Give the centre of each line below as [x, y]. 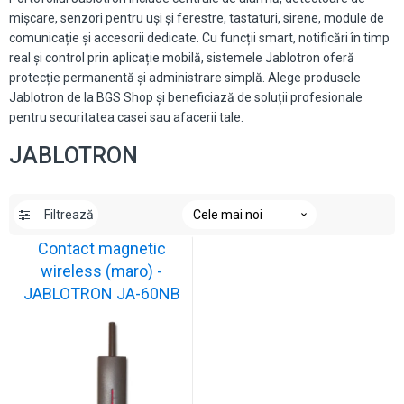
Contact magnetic [101, 248]
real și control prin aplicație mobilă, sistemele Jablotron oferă [182, 58]
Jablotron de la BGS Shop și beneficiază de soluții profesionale [186, 97]
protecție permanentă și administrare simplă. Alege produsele [185, 78]
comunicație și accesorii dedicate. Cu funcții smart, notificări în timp [199, 38]
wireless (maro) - [101, 271]
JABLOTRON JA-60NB [101, 294]
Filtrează [69, 215]
